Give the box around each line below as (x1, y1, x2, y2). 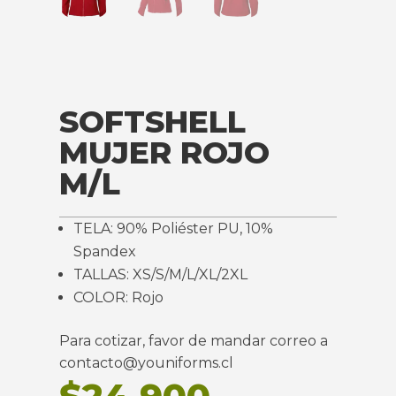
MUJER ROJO (59, 133, 270, 172)
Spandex (73, 243, 137, 261)
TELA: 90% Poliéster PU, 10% (73, 220, 274, 238)
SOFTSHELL (59, 103, 247, 141)
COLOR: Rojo (73, 289, 164, 307)
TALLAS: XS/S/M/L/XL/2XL (73, 266, 248, 284)
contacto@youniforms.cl (59, 354, 234, 372)
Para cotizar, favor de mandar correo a (59, 332, 329, 350)
